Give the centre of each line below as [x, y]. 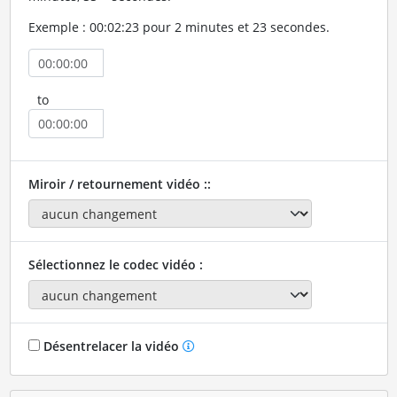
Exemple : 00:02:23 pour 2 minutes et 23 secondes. [179, 27]
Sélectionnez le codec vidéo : [115, 265]
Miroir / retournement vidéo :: [119, 183]
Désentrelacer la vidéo [111, 346]
